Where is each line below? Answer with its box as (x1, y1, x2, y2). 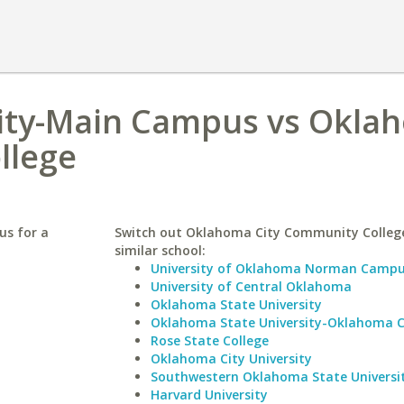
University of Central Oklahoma (150, 278, 352, 295)
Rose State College (150, 332, 269, 349)
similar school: (114, 242, 206, 259)
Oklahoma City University (150, 350, 312, 367)
